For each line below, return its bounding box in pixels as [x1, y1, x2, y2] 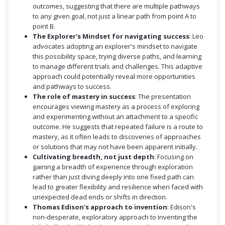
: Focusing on [154, 152, 193, 162]
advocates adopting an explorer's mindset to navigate [33, 42, 197, 51]
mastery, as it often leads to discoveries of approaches [33, 132, 201, 142]
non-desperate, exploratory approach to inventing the [33, 212, 197, 222]
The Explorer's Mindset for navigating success [33, 32, 189, 41]
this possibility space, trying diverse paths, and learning [33, 52, 201, 61]
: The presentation [135, 92, 191, 101]
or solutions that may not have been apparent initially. [33, 142, 197, 152]
